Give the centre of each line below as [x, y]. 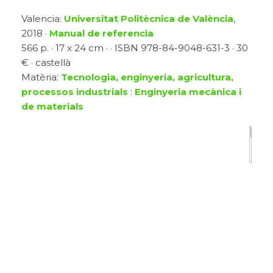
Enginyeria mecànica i [188, 92]
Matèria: [41, 77]
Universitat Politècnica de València [149, 19]
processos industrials [75, 92]
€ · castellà [46, 63]
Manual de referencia [101, 34]
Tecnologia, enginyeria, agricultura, [147, 77]
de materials [52, 107]
